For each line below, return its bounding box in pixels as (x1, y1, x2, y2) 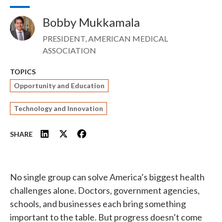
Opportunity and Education (14, 81, 105, 90)
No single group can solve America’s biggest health (10, 171, 205, 182)
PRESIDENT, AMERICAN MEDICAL (43, 34, 168, 43)
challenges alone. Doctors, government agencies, (10, 185, 200, 196)
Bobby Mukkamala (43, 15, 140, 29)
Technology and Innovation (14, 104, 103, 112)
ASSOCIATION (43, 46, 96, 55)
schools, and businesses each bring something (10, 198, 186, 209)
